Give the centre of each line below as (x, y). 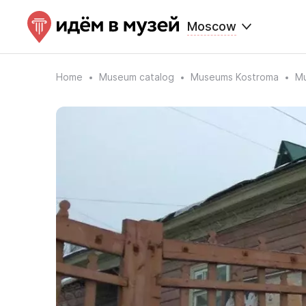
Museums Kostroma (235, 77)
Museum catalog (137, 77)
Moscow (212, 26)
